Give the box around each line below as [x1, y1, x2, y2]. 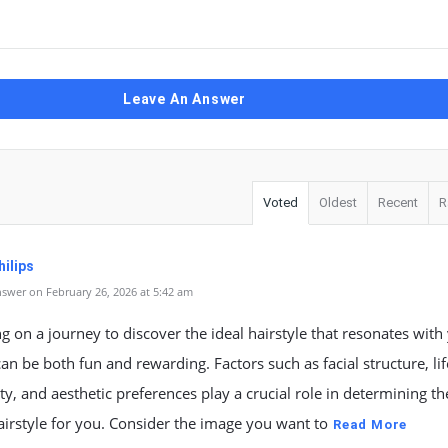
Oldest [319, 195, 357, 210]
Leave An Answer [123, 91, 246, 107]
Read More [333, 417, 408, 432]
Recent [378, 195, 418, 210]
